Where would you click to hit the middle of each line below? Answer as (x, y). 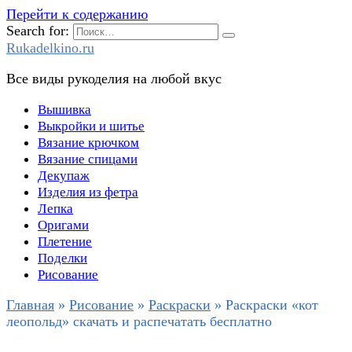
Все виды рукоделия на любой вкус (114, 79)
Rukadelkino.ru (50, 48)
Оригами (63, 225)
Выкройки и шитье (91, 126)
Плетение (65, 242)
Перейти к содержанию (77, 14)
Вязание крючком (88, 143)
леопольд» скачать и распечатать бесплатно (139, 321)
